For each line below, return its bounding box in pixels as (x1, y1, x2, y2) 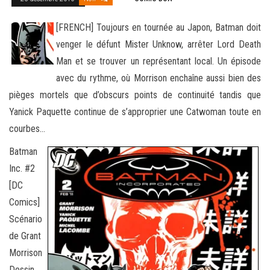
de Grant (9, 230, 41, 242)
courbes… (9, 122, 45, 134)
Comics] (9, 196, 40, 208)
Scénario (9, 213, 42, 225)
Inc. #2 (9, 162, 35, 174)
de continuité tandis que (157, 89, 261, 101)
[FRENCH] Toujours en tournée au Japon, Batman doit (56, 21, 261, 33)
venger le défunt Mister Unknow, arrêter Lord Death (56, 38, 261, 50)
